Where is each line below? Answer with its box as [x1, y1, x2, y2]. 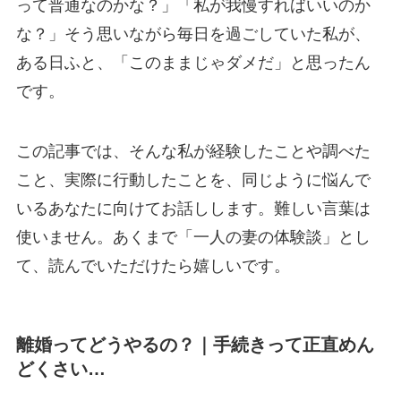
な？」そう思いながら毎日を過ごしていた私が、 [15, 24, 371, 43]
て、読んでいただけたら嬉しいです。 [15, 257, 290, 276]
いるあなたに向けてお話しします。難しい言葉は [15, 200, 371, 218]
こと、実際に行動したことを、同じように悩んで [15, 171, 371, 190]
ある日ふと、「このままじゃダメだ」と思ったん [15, 53, 371, 72]
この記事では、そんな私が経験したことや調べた [15, 142, 371, 161]
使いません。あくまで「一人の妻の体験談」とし [15, 228, 371, 247]
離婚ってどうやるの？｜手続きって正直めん [15, 335, 374, 355]
